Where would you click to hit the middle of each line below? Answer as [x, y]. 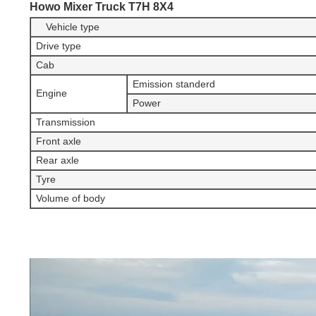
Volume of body [71, 198]
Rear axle [57, 160]
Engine [51, 93]
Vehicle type [68, 26]
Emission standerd [174, 84]
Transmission [66, 122]
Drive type [59, 45]
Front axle [59, 141]
